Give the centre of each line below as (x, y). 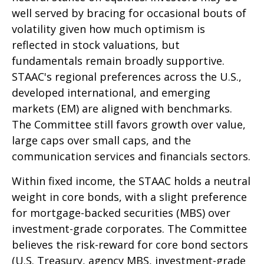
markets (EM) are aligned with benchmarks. (122, 109)
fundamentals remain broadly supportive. (118, 61)
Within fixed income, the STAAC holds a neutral (131, 181)
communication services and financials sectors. (131, 156)
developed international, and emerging (111, 93)
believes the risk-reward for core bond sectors (130, 245)
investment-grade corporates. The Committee (129, 229)
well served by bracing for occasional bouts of (129, 13)
